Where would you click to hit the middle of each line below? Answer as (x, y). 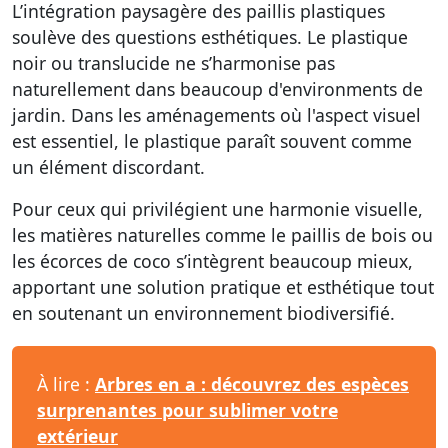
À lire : (66, 384)
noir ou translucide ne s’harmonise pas (173, 63)
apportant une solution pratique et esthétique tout (223, 287)
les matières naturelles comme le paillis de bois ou (222, 235)
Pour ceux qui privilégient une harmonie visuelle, (217, 209)
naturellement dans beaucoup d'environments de (217, 89)
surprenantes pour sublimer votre (187, 410)
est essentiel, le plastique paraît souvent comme (212, 141)
